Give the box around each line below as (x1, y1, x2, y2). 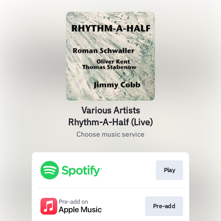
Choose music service (76, 130, 145, 139)
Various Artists (81, 105, 140, 116)
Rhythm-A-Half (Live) (68, 116, 153, 128)
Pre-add (152, 202, 175, 210)
